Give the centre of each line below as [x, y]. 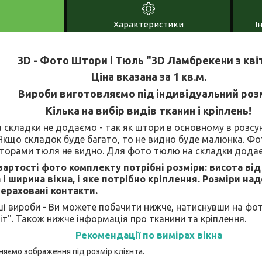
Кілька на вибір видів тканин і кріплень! [149, 110]
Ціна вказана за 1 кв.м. [149, 76]
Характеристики [149, 24]
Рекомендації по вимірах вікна [149, 235]
